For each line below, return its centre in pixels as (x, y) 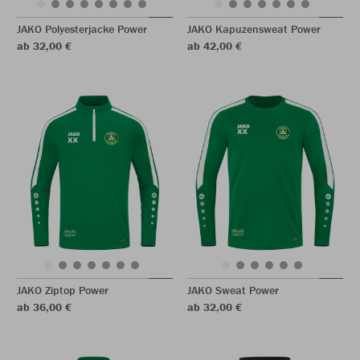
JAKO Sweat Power (233, 290)
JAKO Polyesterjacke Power (82, 29)
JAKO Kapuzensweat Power (254, 29)
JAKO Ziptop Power (63, 290)
